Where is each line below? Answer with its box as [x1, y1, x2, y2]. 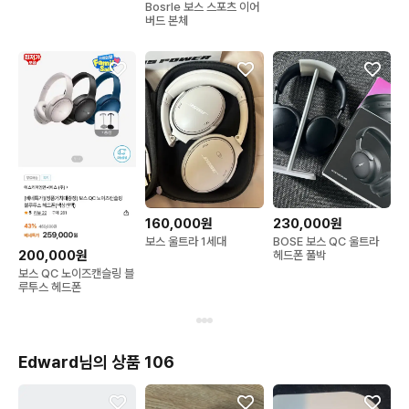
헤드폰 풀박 [272, 248, 326, 263]
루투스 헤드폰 [18, 279, 81, 294]
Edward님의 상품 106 [18, 351, 174, 372]
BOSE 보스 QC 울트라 [272, 235, 379, 249]
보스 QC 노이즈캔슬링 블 [18, 266, 134, 280]
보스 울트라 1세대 [145, 234, 227, 248]
